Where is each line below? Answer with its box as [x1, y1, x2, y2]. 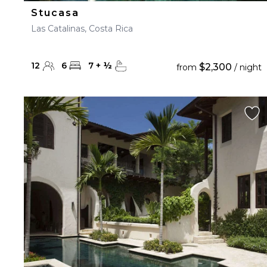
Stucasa [31, 7, 79, 18]
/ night [231, 62, 262, 73]
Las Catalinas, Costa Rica [31, 23, 133, 34]
